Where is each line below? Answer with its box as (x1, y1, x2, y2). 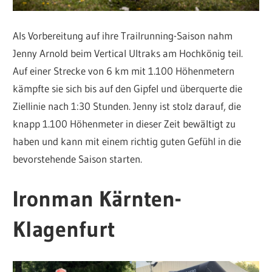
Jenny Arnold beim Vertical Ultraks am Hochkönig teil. (13, 46, 243, 59)
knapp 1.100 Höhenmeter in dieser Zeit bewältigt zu (13, 117, 236, 130)
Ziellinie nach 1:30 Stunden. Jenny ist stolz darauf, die (13, 99, 242, 112)
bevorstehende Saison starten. (13, 152, 143, 165)
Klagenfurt (13, 215, 115, 243)
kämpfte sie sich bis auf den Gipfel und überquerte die (13, 81, 243, 95)
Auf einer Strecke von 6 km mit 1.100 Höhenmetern (13, 64, 235, 77)
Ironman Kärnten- (13, 185, 182, 212)
